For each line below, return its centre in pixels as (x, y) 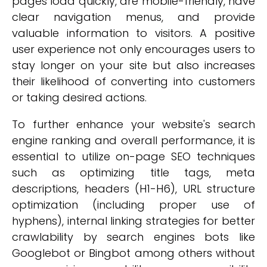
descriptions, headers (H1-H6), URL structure (133, 189)
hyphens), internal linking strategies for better (133, 221)
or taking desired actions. (79, 97)
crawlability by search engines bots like (133, 237)
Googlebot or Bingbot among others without (133, 253)
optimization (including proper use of (133, 205)
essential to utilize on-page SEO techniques (133, 156)
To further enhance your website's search (133, 124)
